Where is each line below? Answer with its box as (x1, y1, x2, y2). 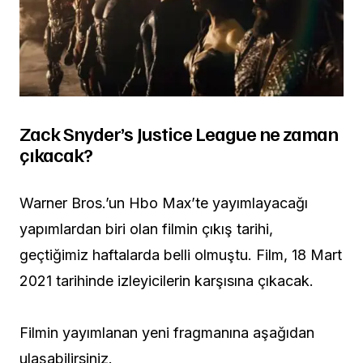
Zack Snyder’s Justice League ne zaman (19, 121, 339, 146)
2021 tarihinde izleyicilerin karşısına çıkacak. (19, 272, 314, 290)
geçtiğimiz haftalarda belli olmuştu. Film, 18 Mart (19, 246, 342, 264)
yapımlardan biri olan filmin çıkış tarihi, (19, 220, 273, 238)
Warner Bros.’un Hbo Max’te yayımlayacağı (19, 194, 308, 212)
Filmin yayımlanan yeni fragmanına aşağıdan (19, 324, 314, 342)
